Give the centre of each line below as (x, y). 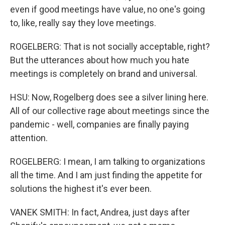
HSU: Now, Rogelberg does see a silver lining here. (109, 97)
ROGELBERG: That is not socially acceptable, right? (110, 46)
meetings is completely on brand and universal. (104, 74)
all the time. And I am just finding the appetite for (106, 175)
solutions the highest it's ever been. (81, 189)
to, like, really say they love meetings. (83, 23)
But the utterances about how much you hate (100, 60)
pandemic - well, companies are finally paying (99, 124)
